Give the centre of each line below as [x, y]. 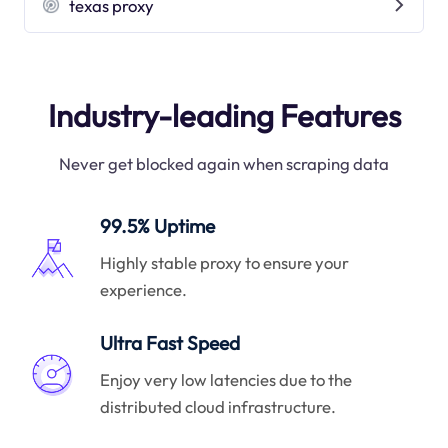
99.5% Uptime [158, 226]
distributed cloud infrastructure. [218, 406]
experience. [144, 289]
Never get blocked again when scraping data [224, 164]
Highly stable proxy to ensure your [225, 262]
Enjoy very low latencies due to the [226, 379]
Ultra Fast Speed [170, 343]
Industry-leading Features [224, 115]
